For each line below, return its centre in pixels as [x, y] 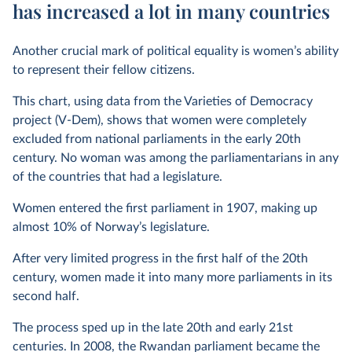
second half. [46, 296]
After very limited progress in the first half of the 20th [160, 258]
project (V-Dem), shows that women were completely [159, 120]
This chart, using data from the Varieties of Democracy [163, 101]
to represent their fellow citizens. [104, 70]
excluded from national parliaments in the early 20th [157, 139]
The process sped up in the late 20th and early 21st [153, 328]
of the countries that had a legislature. [117, 177]
